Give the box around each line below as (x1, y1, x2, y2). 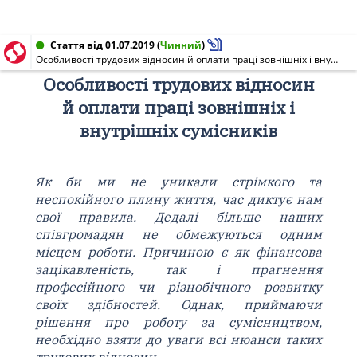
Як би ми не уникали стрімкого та (34, 174, 323, 190)
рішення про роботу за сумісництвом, (34, 314, 323, 330)
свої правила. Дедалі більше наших (34, 209, 323, 225)
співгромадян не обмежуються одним (34, 226, 323, 242)
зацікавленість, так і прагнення (34, 261, 323, 277)
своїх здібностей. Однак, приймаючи (34, 296, 323, 312)
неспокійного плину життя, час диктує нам (34, 191, 323, 207)
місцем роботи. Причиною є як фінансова (34, 244, 323, 260)
